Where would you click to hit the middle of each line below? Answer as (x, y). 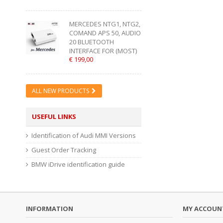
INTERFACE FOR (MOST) (103, 51)
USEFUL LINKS (54, 116)
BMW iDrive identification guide (78, 164)
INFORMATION (50, 208)
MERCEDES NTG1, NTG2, (105, 24)
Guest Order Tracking (64, 150)
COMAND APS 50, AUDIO (105, 33)
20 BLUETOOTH (92, 42)
